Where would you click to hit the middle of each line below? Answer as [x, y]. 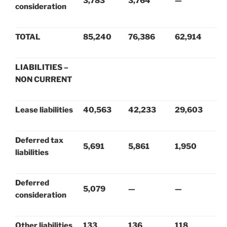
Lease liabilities [44, 110]
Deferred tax [39, 140]
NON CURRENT [44, 79]
